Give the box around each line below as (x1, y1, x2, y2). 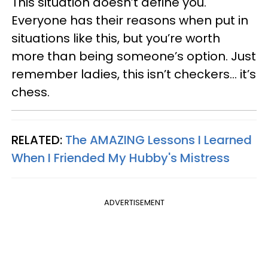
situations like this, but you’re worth (11, 30, 220, 47)
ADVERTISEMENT (103, 197, 165, 208)
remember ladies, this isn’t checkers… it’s (11, 66, 256, 83)
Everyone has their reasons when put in (11, 12, 248, 29)
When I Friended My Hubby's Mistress (11, 150, 230, 166)
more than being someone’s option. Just (11, 48, 256, 65)
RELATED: (11, 132, 65, 148)
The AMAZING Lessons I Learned (65, 132, 252, 148)
